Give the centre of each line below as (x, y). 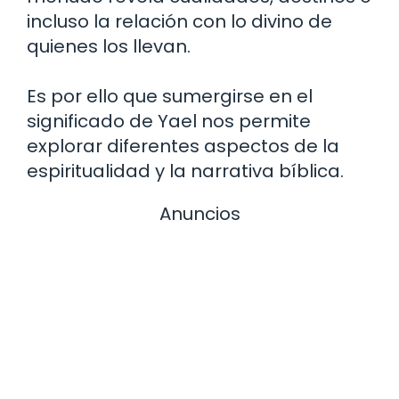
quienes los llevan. (109, 46)
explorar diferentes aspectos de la (183, 146)
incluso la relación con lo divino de (179, 21)
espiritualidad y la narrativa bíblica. (185, 171)
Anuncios (199, 213)
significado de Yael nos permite (169, 121)
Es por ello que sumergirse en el (170, 96)
